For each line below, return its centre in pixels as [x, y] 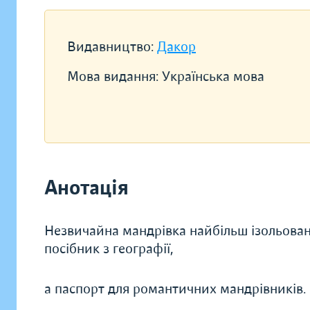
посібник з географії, [109, 249]
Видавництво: [112, 47]
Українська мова [213, 76]
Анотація [86, 188]
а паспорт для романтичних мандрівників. [175, 289]
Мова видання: [115, 76]
